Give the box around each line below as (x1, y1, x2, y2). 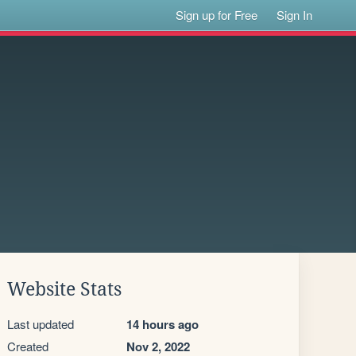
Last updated (7, 315, 74, 332)
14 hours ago (126, 315, 199, 333)
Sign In (277, 6, 313, 23)
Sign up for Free (176, 6, 258, 23)
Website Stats (7, 279, 122, 300)
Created (7, 338, 48, 354)
